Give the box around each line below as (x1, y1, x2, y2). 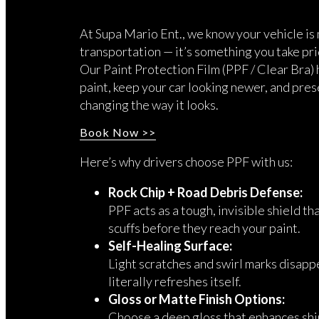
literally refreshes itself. (108, 273, 241, 289)
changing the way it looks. (80, 96, 219, 113)
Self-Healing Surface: (108, 237, 232, 253)
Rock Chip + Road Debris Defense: (108, 184, 303, 200)
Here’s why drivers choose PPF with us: (80, 153, 293, 169)
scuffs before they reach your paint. (108, 219, 300, 236)
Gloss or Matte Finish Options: (108, 291, 285, 307)
